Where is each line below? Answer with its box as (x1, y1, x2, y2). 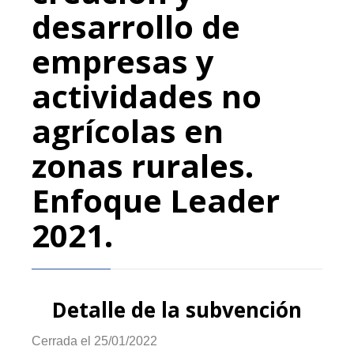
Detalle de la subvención (52, 296, 302, 324)
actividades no (32, 74, 262, 118)
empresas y (32, 40, 214, 83)
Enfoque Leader (32, 179, 280, 222)
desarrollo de (32, 5, 240, 48)
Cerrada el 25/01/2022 (32, 334, 157, 348)
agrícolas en (32, 109, 224, 153)
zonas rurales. (32, 144, 254, 187)
